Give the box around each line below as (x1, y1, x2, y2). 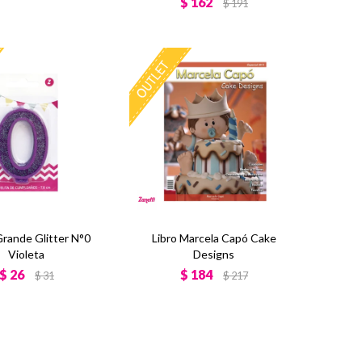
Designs (193, 246, 235, 261)
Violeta (8, 246, 45, 261)
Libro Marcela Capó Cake (151, 230, 276, 245)
